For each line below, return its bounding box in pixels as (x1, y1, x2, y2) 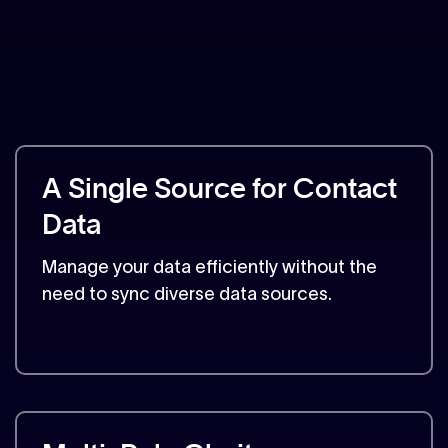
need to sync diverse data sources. (42, 284, 332, 305)
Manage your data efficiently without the (42, 257, 377, 278)
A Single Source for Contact (42, 176, 397, 205)
